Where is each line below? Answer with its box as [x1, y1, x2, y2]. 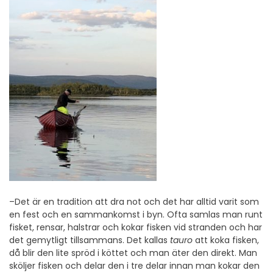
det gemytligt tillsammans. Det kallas [9, 234, 170, 247]
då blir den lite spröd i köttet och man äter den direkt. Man [9, 247, 257, 260]
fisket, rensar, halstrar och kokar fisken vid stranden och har [9, 221, 262, 234]
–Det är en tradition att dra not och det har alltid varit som [9, 196, 259, 208]
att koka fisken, [193, 234, 259, 247]
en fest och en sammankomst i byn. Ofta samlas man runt [9, 208, 263, 221]
